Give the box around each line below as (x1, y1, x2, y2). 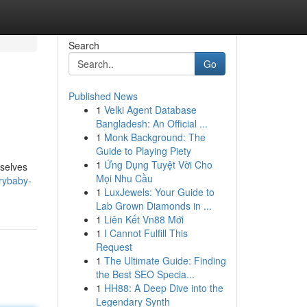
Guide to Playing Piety (95, 144, 191, 158)
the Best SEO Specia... (95, 267, 195, 281)
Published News (68, 89, 138, 103)
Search (68, 38, 99, 52)
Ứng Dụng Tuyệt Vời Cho (103, 158, 212, 171)
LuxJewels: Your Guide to (103, 185, 214, 199)
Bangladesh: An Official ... (95, 116, 208, 130)
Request (95, 240, 132, 254)
